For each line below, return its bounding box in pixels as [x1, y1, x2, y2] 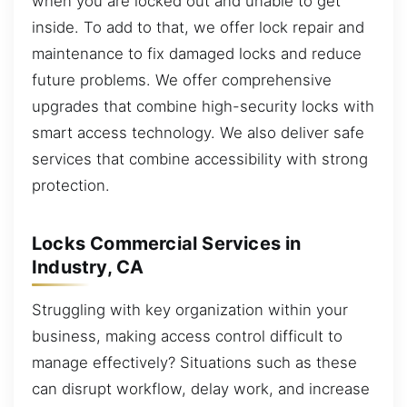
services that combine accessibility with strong [32, 150, 368, 169]
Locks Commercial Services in [32, 232, 302, 254]
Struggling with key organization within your [32, 301, 348, 320]
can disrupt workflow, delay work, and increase [32, 380, 370, 399]
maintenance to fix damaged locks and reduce [32, 45, 362, 64]
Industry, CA [32, 255, 144, 278]
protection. [32, 176, 110, 195]
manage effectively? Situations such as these [32, 353, 357, 372]
